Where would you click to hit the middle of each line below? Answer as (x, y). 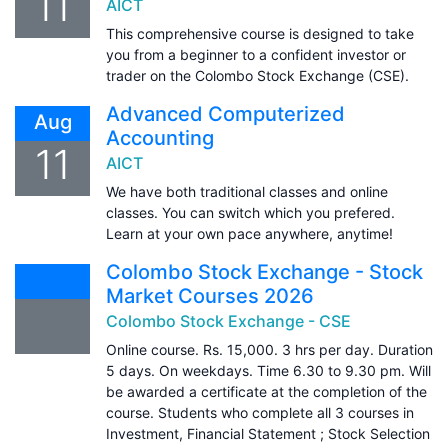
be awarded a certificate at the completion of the (266, 391)
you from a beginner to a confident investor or (256, 54)
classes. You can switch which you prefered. (250, 212)
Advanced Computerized (225, 113)
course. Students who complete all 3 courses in (260, 412)
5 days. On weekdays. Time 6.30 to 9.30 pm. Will (268, 370)
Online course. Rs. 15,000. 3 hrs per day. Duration (269, 349)
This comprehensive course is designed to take (260, 33)
